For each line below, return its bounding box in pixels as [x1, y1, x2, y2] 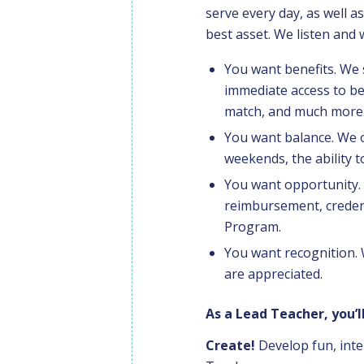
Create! [206, 336, 255, 355]
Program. [224, 217, 281, 236]
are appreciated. [224, 264, 323, 283]
